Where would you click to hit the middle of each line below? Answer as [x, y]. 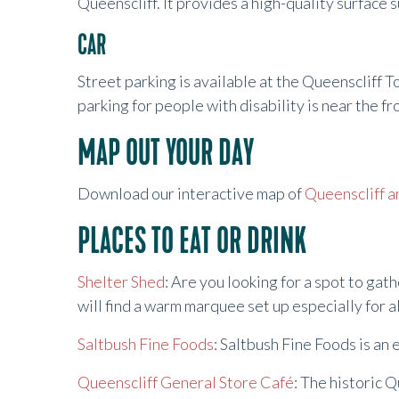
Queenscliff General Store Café [186, 382]
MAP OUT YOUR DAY [166, 153]
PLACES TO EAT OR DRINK [192, 241]
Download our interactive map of [191, 193]
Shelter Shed [121, 281]
